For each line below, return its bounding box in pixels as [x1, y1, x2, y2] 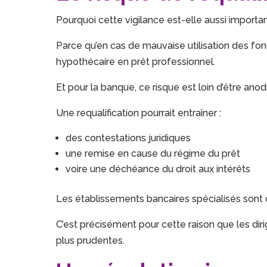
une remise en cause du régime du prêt [66, 148, 241, 160]
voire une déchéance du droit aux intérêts [66, 163, 251, 175]
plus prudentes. [56, 235, 125, 247]
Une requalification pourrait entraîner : [56, 107, 222, 119]
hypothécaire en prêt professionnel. [56, 56, 216, 68]
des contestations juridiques [66, 132, 191, 144]
